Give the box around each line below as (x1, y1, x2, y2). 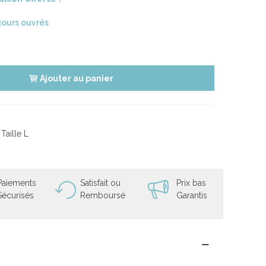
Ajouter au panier (40, 74, 113, 84)
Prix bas (176, 178, 206, 188)
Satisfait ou (80, 178, 121, 188)
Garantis (176, 191, 207, 201)
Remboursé (80, 191, 125, 201)
